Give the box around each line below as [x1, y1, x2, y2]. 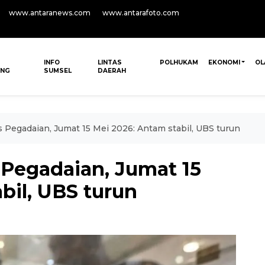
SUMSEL [44, 67, 72, 75]
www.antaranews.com [9, 8, 91, 17]
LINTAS [97, 59, 122, 66]
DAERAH [97, 67, 126, 75]
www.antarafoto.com [102, 8, 179, 17]
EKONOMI [208, 59, 240, 66]
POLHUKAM [159, 59, 198, 66]
